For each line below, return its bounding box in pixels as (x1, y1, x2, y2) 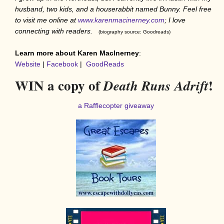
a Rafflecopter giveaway (77, 101, 154, 109)
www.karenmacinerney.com (78, 15, 164, 24)
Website (15, 59, 40, 68)
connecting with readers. (15, 26, 96, 35)
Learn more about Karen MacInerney (15, 48, 139, 57)
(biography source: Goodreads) (98, 28, 170, 34)
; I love (164, 15, 185, 24)
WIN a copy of (15, 75, 103, 95)
